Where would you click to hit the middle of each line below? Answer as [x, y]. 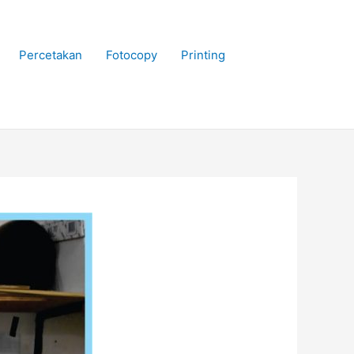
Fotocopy [132, 55]
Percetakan [51, 55]
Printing [203, 55]
